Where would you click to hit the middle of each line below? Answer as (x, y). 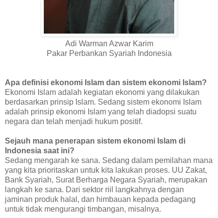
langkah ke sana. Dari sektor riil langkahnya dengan (94, 189)
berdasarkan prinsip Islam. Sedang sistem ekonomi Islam (103, 102)
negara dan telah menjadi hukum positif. (74, 121)
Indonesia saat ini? (40, 150)
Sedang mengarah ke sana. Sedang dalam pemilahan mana (109, 160)
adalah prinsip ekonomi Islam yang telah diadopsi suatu (101, 111)
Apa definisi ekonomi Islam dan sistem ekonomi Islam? (106, 82)
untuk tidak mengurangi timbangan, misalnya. (83, 209)
